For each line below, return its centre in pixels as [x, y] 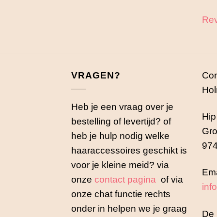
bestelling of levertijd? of [121, 121]
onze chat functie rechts [121, 194]
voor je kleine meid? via [120, 165]
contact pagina [125, 179]
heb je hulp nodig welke [120, 136]
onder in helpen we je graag [129, 209]
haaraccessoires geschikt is [129, 150]
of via [170, 179]
